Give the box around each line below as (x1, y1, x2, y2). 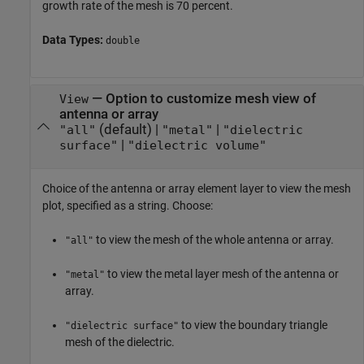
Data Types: (42, 32, 106, 46)
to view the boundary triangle (179, 318, 327, 331)
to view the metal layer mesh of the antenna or (105, 266, 339, 280)
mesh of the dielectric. (65, 335, 175, 349)
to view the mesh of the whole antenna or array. (93, 232, 334, 246)
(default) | (95, 122, 162, 138)
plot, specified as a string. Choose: (42, 198, 213, 212)
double (106, 34, 140, 46)
